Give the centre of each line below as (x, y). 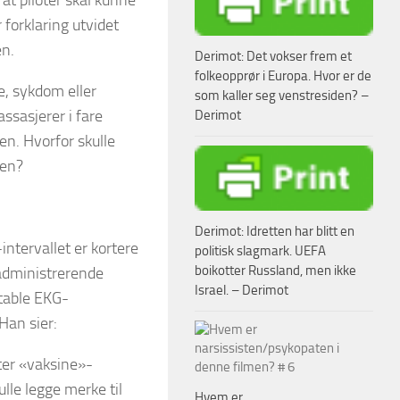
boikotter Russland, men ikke (275, 270)
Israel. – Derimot (242, 290)
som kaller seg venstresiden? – (282, 95)
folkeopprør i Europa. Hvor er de (283, 75)
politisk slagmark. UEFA (260, 250)
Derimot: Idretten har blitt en (275, 231)
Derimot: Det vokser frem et (273, 56)
